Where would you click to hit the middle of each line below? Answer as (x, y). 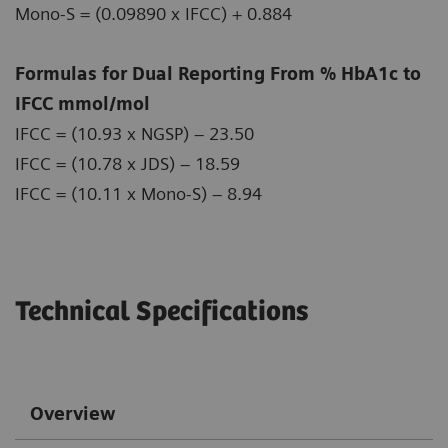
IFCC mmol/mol (82, 103)
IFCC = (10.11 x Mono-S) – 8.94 (138, 193)
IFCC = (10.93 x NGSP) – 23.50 (134, 133)
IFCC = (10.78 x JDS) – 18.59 (127, 163)
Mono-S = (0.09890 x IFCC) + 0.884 (153, 13)
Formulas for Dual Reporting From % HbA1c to (218, 73)
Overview (73, 413)
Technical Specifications (161, 311)
